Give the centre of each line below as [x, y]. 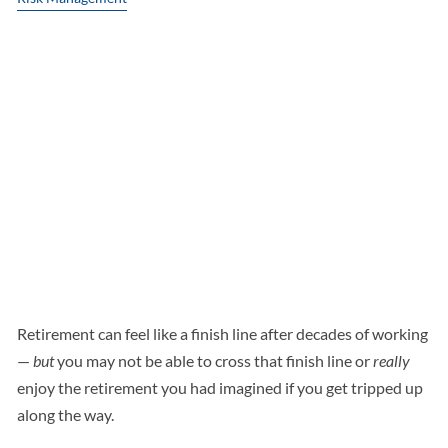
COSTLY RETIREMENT [219, 133]
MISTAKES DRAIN [181, 197]
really [392, 361]
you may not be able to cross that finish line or [214, 361]
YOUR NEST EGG [170, 261]
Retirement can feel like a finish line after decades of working [223, 334]
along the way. [67, 415]
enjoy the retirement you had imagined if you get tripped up [220, 388]
